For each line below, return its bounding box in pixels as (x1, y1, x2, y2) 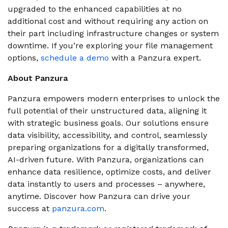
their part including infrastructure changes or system (8, 28, 219, 38)
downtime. (8, 41, 49, 50)
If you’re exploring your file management (51, 41, 213, 50)
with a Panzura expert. (109, 53, 201, 63)
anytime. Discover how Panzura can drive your (8, 191, 190, 201)
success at (8, 204, 52, 213)
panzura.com (52, 204, 104, 213)
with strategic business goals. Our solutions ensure (8, 118, 209, 128)
